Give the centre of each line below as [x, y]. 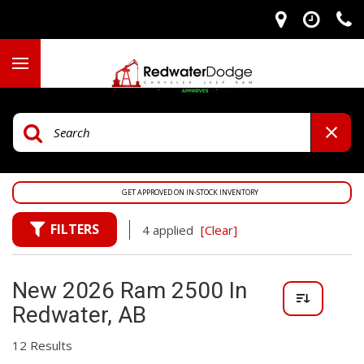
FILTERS [75, 229]
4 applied [169, 230]
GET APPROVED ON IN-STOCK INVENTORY [190, 192]
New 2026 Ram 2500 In [130, 290]
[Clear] [219, 230]
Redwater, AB [79, 315]
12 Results [42, 345]
